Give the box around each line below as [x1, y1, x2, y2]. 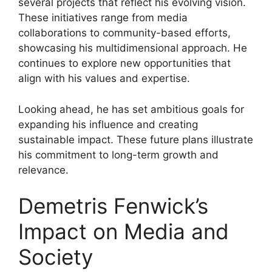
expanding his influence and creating [18, 118, 198, 131]
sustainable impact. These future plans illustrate [18, 133, 253, 146]
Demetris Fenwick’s [18, 193, 208, 219]
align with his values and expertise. [18, 72, 190, 85]
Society [18, 244, 93, 270]
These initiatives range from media [18, 12, 188, 24]
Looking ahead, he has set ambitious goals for [18, 103, 244, 115]
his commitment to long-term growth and [18, 148, 219, 161]
